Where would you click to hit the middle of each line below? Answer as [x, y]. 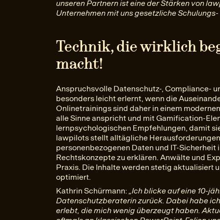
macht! [80, 63]
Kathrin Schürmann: [92, 191]
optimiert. [73, 177]
